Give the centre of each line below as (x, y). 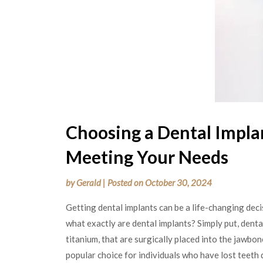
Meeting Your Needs (147, 157)
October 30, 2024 (178, 183)
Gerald (89, 183)
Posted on (126, 183)
